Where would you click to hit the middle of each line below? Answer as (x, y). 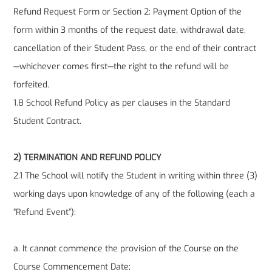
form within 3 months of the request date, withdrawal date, (130, 30)
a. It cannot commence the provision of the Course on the (126, 249)
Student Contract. (49, 121)
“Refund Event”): (45, 212)
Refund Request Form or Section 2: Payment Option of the (128, 12)
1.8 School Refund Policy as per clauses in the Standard (122, 103)
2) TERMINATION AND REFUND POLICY (88, 158)
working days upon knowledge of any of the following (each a (134, 194)
